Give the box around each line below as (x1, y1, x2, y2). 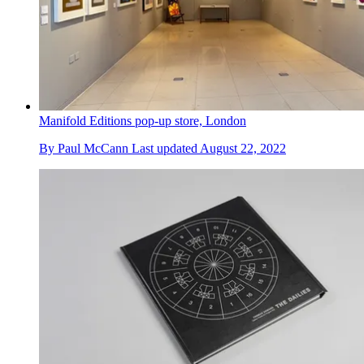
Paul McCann (58, 141, 128, 155)
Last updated (132, 141, 200, 155)
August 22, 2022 (200, 141, 286, 155)
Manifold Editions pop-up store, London (39, 113, 246, 128)
